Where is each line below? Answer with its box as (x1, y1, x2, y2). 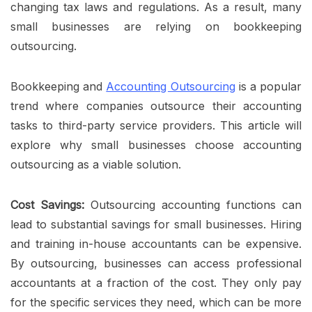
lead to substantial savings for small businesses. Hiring (10, 217, 302, 232)
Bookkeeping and (10, 79, 107, 94)
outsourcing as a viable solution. (10, 157, 185, 172)
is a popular (235, 79, 302, 94)
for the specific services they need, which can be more (10, 295, 302, 310)
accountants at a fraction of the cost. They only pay (10, 276, 302, 290)
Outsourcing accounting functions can (84, 198, 302, 212)
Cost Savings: (10, 198, 84, 212)
